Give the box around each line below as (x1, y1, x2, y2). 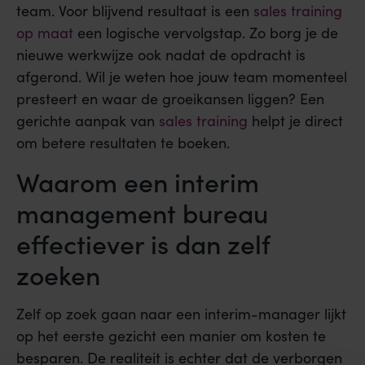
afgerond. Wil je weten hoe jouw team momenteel (16, 67, 347, 87)
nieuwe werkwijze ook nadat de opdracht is (16, 45, 306, 65)
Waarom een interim (16, 162, 259, 200)
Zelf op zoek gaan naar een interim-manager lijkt (16, 303, 346, 323)
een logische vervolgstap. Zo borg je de (73, 23, 338, 43)
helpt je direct (248, 111, 343, 131)
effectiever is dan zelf (16, 224, 270, 262)
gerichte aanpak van (16, 111, 159, 131)
